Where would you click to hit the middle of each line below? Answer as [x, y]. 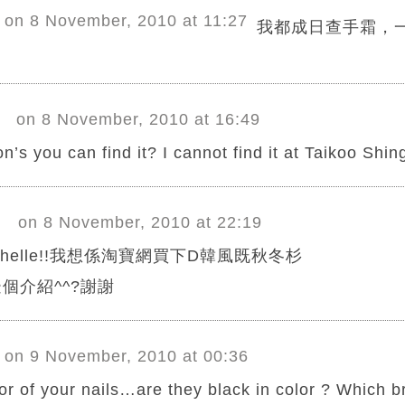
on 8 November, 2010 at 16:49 [138, 120]
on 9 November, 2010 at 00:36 [126, 357]
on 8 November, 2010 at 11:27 [126, 21]
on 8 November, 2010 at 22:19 [140, 223]
